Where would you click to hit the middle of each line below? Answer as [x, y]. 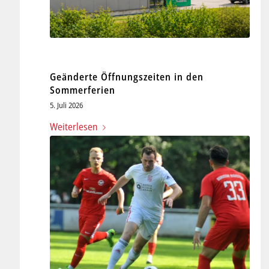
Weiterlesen [74, 126]
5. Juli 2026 [66, 105]
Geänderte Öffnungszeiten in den [126, 77]
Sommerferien [82, 90]
